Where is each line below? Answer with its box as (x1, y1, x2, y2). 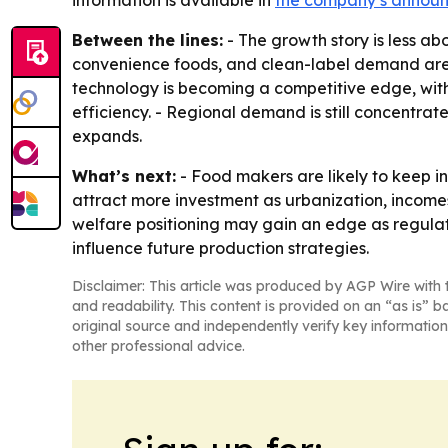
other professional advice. (72, 337, 245, 355)
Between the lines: (72, 30, 223, 50)
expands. (72, 126, 142, 146)
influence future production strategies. (72, 238, 369, 258)
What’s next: (72, 166, 176, 186)
